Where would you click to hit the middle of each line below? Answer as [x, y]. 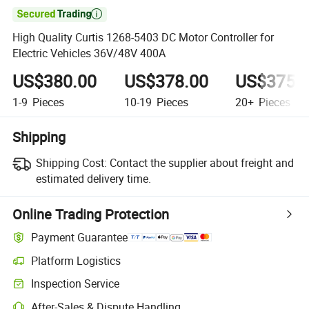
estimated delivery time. [93, 178]
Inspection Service [76, 284]
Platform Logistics [76, 260]
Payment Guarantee [80, 238]
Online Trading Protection [91, 214]
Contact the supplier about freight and [201, 162]
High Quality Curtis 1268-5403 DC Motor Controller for [143, 38]
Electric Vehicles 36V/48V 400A [89, 53]
